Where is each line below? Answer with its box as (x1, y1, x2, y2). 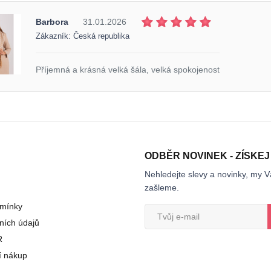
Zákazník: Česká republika (36, 31, 129, 41)
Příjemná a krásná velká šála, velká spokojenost (36, 64, 220, 74)
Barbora (36, 16, 68, 27)
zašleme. (145, 182, 179, 192)
